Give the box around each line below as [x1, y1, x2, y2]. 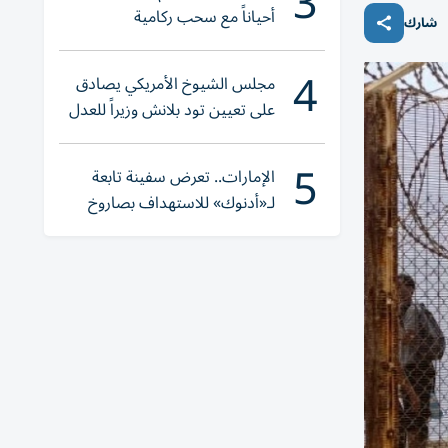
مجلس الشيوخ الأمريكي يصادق [76, 67, 275, 101]
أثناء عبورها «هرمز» [157, 212, 275, 246]
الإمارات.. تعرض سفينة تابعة [92, 160, 275, 194]
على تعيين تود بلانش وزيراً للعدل [69, 93, 275, 127]
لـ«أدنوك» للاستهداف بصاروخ [88, 186, 275, 220]
